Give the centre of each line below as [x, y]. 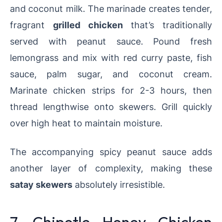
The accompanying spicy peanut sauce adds [111, 152]
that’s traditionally [167, 25]
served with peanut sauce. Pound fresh [111, 41]
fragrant [31, 25]
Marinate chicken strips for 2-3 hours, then [111, 90]
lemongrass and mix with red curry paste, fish [111, 58]
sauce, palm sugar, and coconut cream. [111, 74]
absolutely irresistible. [119, 185]
